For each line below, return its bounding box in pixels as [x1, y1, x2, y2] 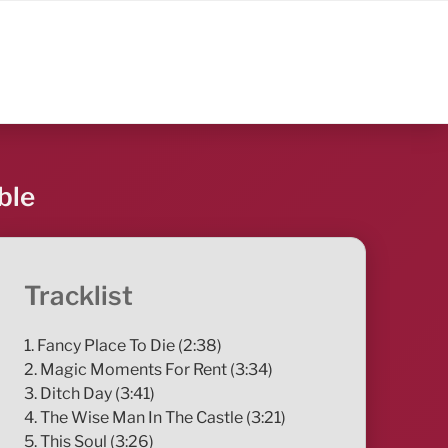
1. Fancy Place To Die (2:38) [24, 335, 223, 355]
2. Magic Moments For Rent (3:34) [24, 359, 274, 379]
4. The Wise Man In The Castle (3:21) [24, 407, 287, 427]
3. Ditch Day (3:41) [24, 383, 156, 403]
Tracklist [24, 280, 134, 312]
